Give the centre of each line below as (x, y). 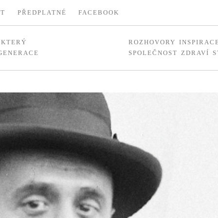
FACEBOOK (99, 13)
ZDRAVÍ (195, 53)
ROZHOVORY (152, 42)
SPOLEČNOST (153, 53)
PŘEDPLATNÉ (42, 13)
